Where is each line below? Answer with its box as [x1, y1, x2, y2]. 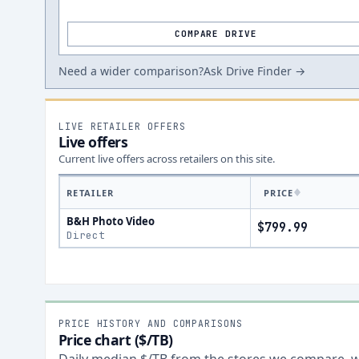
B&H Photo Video [67, 214, 155, 228]
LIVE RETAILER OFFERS [58, 120, 186, 132]
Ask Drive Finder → [204, 63, 305, 79]
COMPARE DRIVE [175, 28, 257, 39]
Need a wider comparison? [58, 63, 204, 79]
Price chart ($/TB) [58, 330, 173, 349]
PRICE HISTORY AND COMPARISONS [58, 317, 243, 329]
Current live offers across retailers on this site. [58, 151, 276, 166]
